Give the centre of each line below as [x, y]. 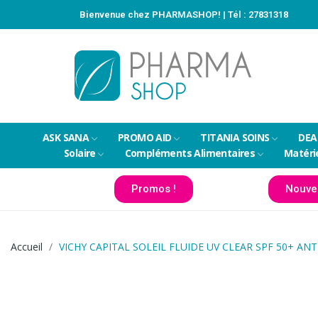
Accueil [27, 247]
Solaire [80, 153]
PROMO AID [145, 137]
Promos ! [153, 189]
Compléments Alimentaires [190, 153]
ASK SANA [66, 137]
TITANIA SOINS [235, 137]
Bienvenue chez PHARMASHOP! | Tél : [164, 15]
